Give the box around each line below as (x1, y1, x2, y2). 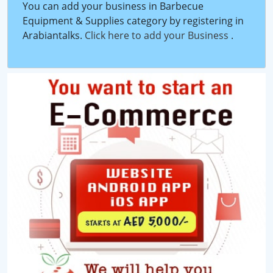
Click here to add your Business (85, 28, 231, 42)
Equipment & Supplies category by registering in (23, 13, 244, 27)
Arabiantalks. (23, 28, 85, 42)
